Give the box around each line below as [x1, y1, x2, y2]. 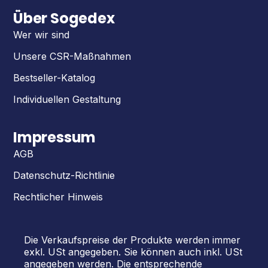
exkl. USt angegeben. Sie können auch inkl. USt [24, 245, 242, 258]
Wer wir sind [13, 28, 69, 41]
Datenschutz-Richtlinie [13, 169, 115, 181]
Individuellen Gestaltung [13, 93, 121, 105]
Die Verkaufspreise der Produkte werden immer [24, 233, 240, 246]
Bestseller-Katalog [13, 71, 95, 84]
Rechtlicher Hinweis [13, 190, 103, 203]
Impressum [13, 127, 96, 147]
